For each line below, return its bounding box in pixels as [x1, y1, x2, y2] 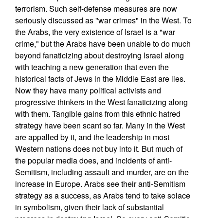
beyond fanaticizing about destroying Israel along [15, 50, 184, 61]
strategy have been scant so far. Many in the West [15, 120, 185, 131]
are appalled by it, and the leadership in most [15, 131, 169, 143]
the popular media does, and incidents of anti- [15, 155, 172, 166]
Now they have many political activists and [15, 85, 161, 96]
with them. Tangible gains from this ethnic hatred [15, 108, 181, 119]
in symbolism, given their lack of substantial [15, 201, 164, 213]
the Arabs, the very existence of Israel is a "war [15, 26, 175, 37]
